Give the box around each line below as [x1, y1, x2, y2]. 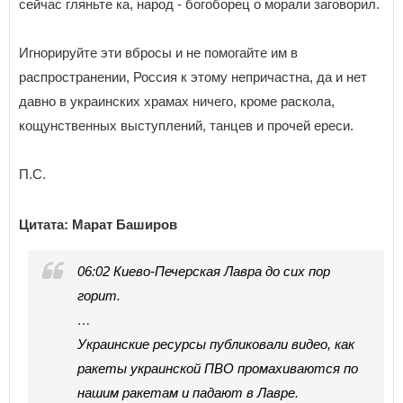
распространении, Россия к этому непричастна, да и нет [19, 69, 367, 85]
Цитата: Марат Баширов [19, 217, 177, 233]
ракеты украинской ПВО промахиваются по [77, 361, 358, 377]
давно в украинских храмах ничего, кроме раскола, [19, 94, 335, 110]
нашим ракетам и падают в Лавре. [77, 385, 299, 401]
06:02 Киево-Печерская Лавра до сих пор [77, 264, 330, 280]
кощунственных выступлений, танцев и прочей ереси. [19, 118, 354, 134]
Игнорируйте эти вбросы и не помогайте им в [19, 45, 298, 61]
